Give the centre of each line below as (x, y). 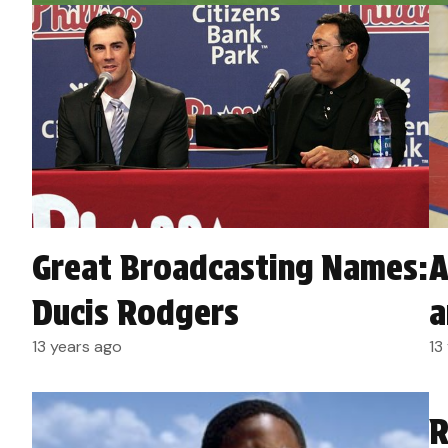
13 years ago (77, 347)
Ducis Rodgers (135, 313)
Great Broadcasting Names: (230, 268)
